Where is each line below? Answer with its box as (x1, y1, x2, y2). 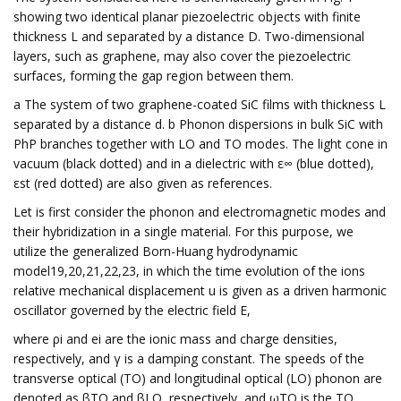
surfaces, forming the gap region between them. (13, 67, 294, 84)
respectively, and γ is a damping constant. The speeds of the (13, 350, 364, 367)
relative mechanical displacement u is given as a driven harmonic (13, 282, 387, 299)
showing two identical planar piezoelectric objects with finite (13, 8, 361, 25)
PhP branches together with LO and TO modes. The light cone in (13, 135, 388, 152)
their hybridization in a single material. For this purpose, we (13, 223, 354, 240)
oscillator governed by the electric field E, (13, 302, 251, 319)
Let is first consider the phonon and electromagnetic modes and (13, 203, 386, 220)
